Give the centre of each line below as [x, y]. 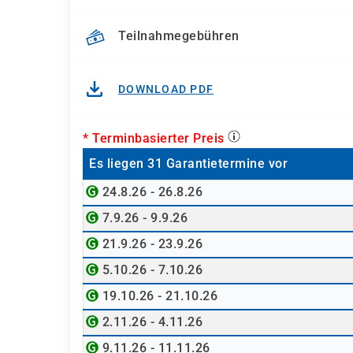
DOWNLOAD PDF [166, 89]
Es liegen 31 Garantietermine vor [188, 163]
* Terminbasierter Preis [155, 138]
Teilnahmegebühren [179, 36]
